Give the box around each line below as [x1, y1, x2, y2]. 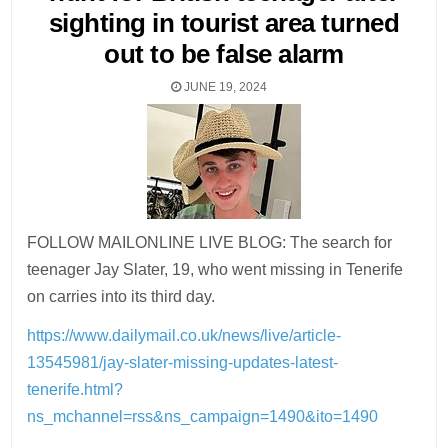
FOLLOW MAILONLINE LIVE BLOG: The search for [27, 234, 393, 251]
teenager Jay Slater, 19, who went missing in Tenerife [27, 261, 404, 278]
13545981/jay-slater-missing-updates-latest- [27, 354, 339, 371]
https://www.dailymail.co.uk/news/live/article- [27, 327, 342, 344]
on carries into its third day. [27, 288, 216, 305]
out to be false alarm [104, 39, 344, 69]
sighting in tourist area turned [48, 8, 400, 38]
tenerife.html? [27, 381, 124, 398]
